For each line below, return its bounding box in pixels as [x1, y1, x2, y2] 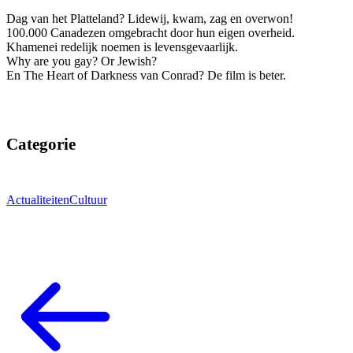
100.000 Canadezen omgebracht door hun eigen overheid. [6, 26, 295, 40]
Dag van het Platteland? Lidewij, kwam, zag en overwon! [6, 12, 293, 26]
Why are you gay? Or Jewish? [6, 54, 157, 69]
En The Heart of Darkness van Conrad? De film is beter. [6, 69, 286, 83]
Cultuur [69, 193, 107, 207]
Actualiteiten [6, 193, 69, 207]
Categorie [6, 134, 76, 154]
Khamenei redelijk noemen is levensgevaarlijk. [6, 40, 238, 54]
